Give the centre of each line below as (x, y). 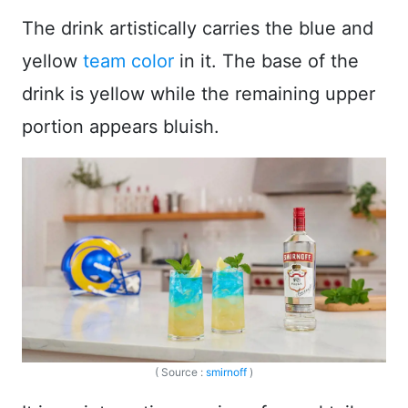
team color (128, 61)
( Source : (180, 372)
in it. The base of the (266, 61)
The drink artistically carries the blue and (198, 29)
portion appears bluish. (121, 127)
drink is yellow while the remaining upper (199, 94)
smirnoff (226, 372)
